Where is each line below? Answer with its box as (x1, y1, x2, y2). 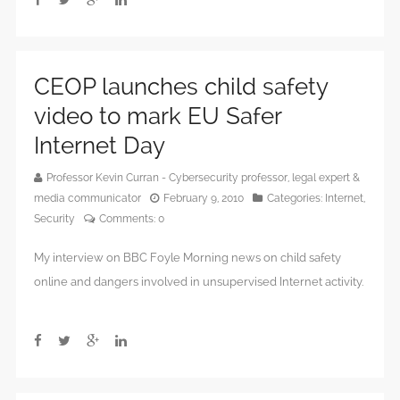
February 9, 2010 (163, 192, 244, 205)
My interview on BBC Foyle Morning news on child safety (34, 251, 341, 265)
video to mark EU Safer (34, 103, 281, 130)
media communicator (34, 192, 141, 205)
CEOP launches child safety (34, 73, 328, 101)
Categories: (267, 192, 325, 205)
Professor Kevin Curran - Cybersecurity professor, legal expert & (46, 171, 360, 185)
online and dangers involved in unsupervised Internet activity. (34, 275, 363, 289)
